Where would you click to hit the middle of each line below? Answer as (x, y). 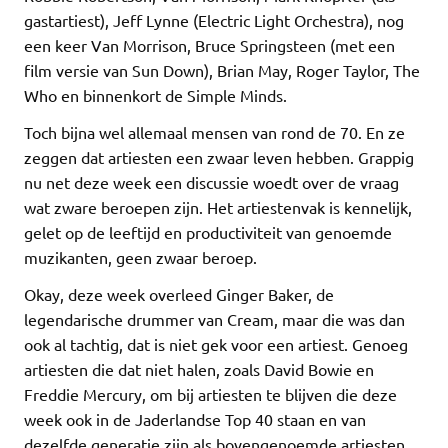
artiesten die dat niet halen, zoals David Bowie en (199, 368)
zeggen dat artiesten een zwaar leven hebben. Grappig (219, 156)
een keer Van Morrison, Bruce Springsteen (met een (209, 44)
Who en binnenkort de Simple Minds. (155, 94)
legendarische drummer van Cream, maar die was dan (214, 318)
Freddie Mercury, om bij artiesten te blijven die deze (210, 393)
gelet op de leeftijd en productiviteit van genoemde (208, 231)
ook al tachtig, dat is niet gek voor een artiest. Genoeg (216, 343)
